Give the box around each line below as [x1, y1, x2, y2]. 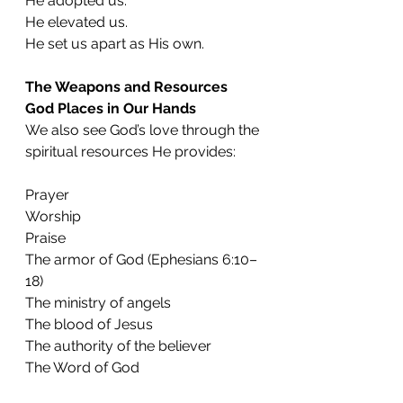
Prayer [25, 186, 69, 203]
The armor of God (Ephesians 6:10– [25, 251, 257, 268]
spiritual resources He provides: [25, 143, 236, 160]
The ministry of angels [25, 294, 171, 311]
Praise [25, 229, 66, 246]
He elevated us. [25, 13, 128, 31]
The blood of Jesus [25, 316, 153, 333]
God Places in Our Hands [25, 100, 196, 117]
